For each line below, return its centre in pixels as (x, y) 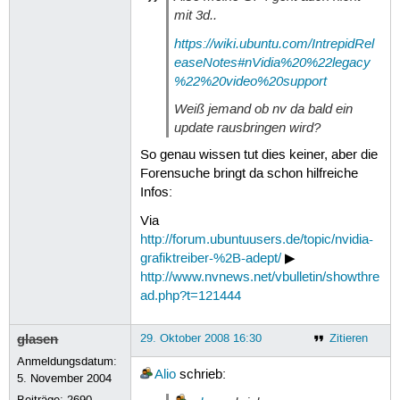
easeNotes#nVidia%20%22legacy (272, 62)
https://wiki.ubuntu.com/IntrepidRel (274, 43)
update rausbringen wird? (247, 127)
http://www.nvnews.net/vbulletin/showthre (259, 277)
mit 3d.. (195, 16)
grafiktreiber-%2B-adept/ (210, 258)
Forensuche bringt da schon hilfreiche (249, 175)
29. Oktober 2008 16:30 (200, 338)
